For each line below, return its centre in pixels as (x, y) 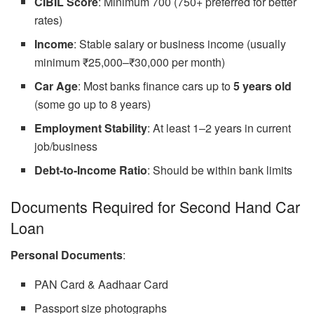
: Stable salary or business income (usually (180, 44)
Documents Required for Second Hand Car (155, 207)
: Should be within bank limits (220, 170)
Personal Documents (67, 254)
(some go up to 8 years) (93, 104)
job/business (66, 146)
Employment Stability (91, 128)
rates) (49, 20)
